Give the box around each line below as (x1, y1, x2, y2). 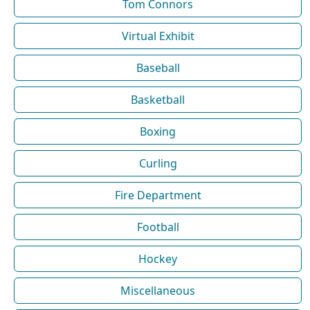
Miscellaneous (120, 282, 195, 298)
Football (136, 219, 179, 235)
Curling (138, 155, 177, 171)
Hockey (138, 250, 177, 266)
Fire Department (114, 187, 201, 203)
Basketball (131, 91, 185, 107)
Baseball (136, 60, 180, 75)
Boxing (140, 123, 176, 139)
